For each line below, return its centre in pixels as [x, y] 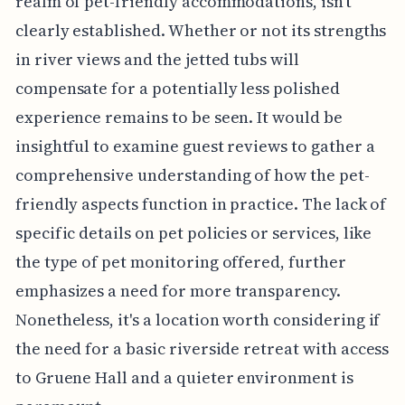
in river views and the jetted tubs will [157, 59]
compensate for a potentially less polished [177, 88]
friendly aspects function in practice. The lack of [201, 203]
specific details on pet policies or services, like [193, 232]
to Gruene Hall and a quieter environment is [184, 377]
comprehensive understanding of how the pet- [192, 174]
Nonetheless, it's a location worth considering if [198, 319]
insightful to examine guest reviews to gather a [195, 146]
